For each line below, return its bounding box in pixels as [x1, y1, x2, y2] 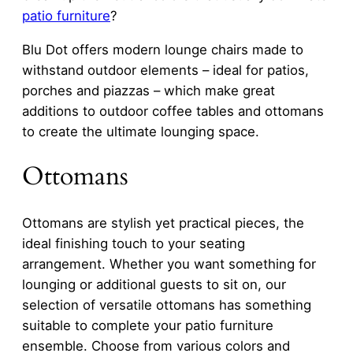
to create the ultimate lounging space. [22, 124, 259, 140]
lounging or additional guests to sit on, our [22, 276, 286, 292]
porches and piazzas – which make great [22, 83, 275, 99]
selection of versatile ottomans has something [22, 296, 311, 313]
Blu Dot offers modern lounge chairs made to [22, 42, 303, 58]
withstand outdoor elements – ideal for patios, [22, 62, 309, 79]
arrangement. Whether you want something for [22, 255, 316, 272]
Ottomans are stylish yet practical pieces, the [22, 214, 304, 231]
